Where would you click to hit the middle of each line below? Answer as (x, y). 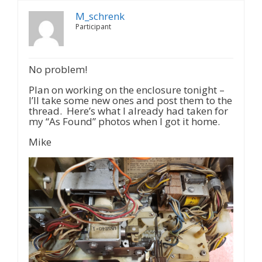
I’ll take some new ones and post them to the (130, 101)
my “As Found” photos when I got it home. (124, 122)
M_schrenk (100, 16)
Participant (93, 27)
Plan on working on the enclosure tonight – (127, 90)
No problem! (58, 70)
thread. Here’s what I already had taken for (128, 111)
